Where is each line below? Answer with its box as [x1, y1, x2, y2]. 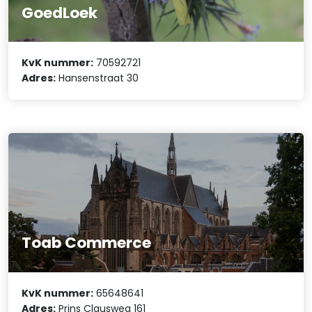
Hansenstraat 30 [56, 71, 139, 86]
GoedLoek [22, 2, 98, 24]
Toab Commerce [22, 232, 152, 254]
